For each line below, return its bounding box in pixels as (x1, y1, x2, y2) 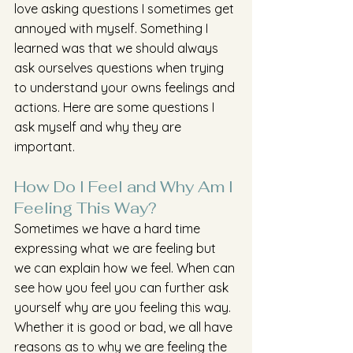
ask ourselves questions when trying (14, 60, 227, 76)
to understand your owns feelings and (14, 80, 238, 95)
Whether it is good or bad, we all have (14, 319, 236, 335)
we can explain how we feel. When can (14, 260, 238, 276)
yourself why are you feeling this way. (14, 299, 234, 315)
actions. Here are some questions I (14, 99, 217, 115)
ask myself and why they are (14, 119, 184, 135)
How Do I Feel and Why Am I (14, 176, 237, 197)
